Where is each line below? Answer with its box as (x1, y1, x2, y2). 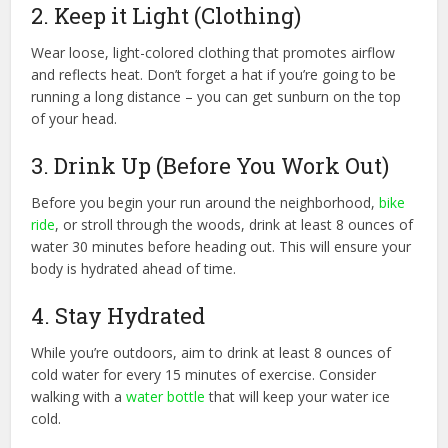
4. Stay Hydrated (31, 301, 206, 331)
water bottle (126, 387, 206, 407)
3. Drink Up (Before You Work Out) (31, 151, 390, 181)
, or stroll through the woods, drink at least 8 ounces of (55, 215, 414, 235)
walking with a (31, 387, 127, 407)
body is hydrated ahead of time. (31, 259, 237, 279)
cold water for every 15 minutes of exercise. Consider (31, 365, 377, 385)
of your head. (31, 109, 118, 129)
